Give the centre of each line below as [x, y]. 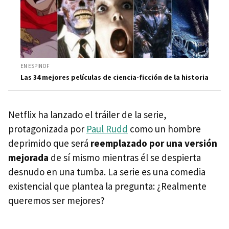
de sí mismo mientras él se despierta [125, 158]
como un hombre [164, 129]
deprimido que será [49, 143]
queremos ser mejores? [58, 201]
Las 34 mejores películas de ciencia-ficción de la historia [114, 77]
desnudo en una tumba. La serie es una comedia [107, 172]
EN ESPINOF [35, 66]
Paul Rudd [107, 129]
